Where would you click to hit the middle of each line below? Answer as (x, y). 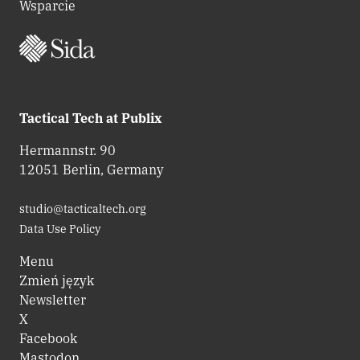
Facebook (48, 338)
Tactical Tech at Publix (90, 118)
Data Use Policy (60, 229)
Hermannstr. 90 (67, 150)
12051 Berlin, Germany (92, 169)
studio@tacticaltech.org (83, 209)
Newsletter (53, 299)
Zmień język (57, 280)
